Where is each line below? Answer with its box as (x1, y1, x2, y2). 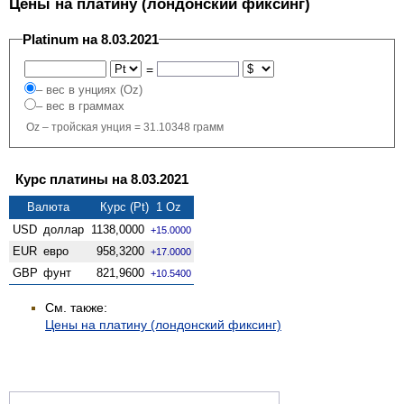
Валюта (27, 199, 69, 214)
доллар (43, 222, 85, 236)
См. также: (45, 299, 107, 315)
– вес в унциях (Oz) (36, 82, 142, 96)
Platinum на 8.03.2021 (23, 31, 159, 47)
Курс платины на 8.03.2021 (14, 170, 188, 187)
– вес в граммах (36, 98, 124, 113)
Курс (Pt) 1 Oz (100, 199, 181, 214)
